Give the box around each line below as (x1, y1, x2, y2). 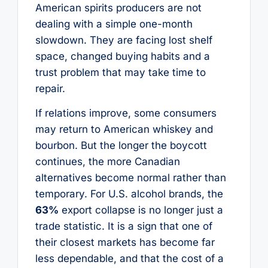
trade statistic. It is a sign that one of (35, 220, 212, 233)
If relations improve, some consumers (35, 107, 217, 120)
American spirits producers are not (35, 1, 202, 14)
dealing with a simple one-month (35, 17, 193, 30)
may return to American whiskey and (35, 123, 213, 136)
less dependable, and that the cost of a (35, 252, 224, 265)
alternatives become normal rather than (35, 172, 226, 184)
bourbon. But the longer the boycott (35, 139, 207, 152)
